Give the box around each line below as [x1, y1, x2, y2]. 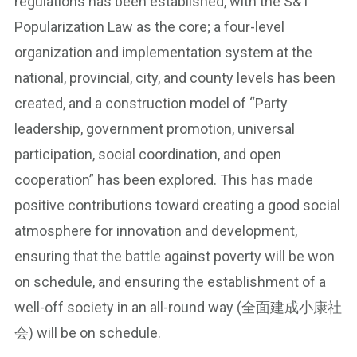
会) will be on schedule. [14, 324, 161, 341]
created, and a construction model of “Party [14, 95, 288, 112]
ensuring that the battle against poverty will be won [14, 248, 335, 265]
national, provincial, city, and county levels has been [14, 69, 335, 86]
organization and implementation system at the [14, 44, 312, 61]
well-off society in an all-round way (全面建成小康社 [14, 299, 342, 316]
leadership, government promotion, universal [14, 120, 295, 137]
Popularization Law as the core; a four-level [14, 18, 284, 35]
